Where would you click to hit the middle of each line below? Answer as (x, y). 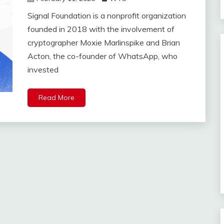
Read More (56, 98)
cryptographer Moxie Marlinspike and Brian (103, 43)
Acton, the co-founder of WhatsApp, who (102, 56)
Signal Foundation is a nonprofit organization (106, 16)
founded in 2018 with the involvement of (101, 29)
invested (43, 70)
